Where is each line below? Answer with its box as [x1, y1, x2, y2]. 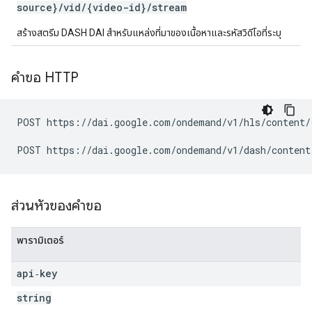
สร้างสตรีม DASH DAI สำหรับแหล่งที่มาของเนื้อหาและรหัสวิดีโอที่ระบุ [17, 27, 281, 38]
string [17, 291, 52, 304]
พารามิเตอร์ [17, 235, 64, 246]
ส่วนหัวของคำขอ [11, 197, 102, 214]
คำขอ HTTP [11, 69, 79, 86]
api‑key [17, 267, 57, 280]
